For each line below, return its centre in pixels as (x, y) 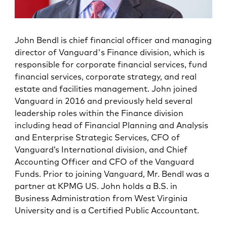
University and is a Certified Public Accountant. (107, 211)
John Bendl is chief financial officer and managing (113, 40)
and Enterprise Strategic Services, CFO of (98, 138)
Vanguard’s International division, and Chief (101, 150)
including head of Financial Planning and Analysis (112, 125)
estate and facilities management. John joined (106, 89)
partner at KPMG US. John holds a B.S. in (96, 186)
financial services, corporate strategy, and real (106, 77)
